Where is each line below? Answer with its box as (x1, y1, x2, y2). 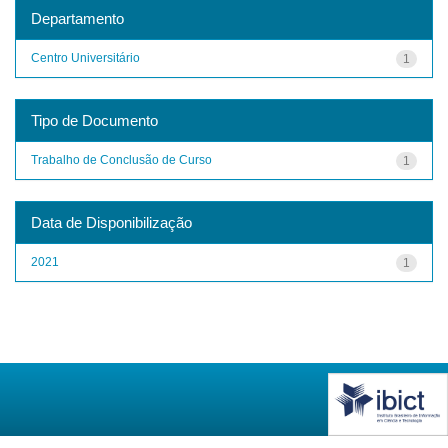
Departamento (31, 9, 124, 27)
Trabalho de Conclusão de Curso (31, 152, 212, 167)
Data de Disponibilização (31, 213, 192, 231)
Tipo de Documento (31, 111, 158, 129)
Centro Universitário (31, 50, 140, 65)
